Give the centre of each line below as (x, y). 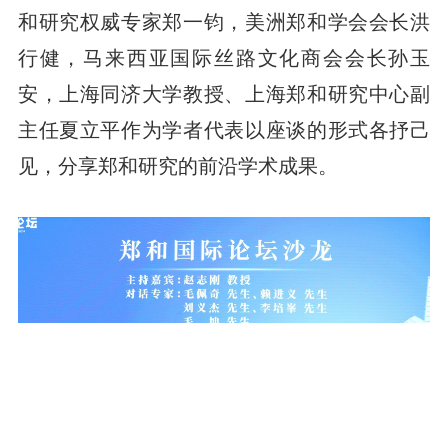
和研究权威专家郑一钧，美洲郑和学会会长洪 (224, 21)
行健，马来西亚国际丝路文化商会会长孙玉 (224, 57)
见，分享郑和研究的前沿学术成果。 (177, 165)
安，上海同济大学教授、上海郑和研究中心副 (224, 93)
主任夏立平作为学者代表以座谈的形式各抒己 (224, 129)
